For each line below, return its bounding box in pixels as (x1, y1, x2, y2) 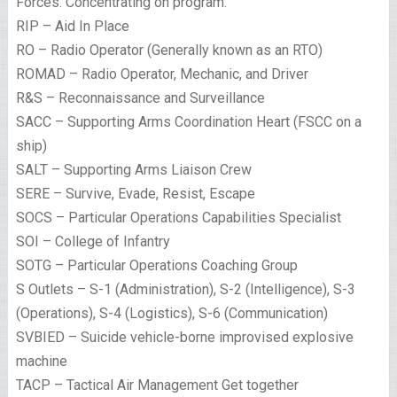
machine (15, 353, 67, 370)
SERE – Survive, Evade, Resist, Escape (15, 185, 255, 203)
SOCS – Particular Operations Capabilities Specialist (15, 209, 341, 227)
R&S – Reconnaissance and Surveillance (15, 90, 265, 107)
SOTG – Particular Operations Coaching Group (15, 257, 298, 275)
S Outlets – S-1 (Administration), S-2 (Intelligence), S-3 (15, 281, 355, 299)
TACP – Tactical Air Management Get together (15, 377, 299, 394)
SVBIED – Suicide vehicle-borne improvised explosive (15, 329, 354, 346)
